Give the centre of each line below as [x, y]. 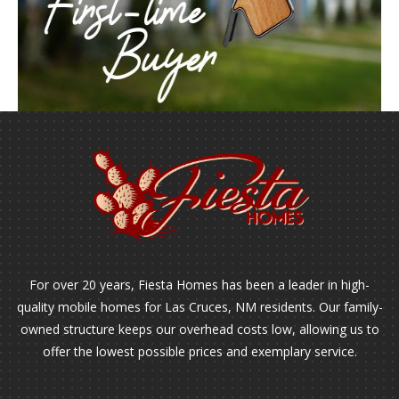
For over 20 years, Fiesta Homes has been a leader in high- [199, 285]
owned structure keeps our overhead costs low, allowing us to [199, 330]
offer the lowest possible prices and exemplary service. [199, 352]
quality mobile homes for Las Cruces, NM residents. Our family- [199, 307]
